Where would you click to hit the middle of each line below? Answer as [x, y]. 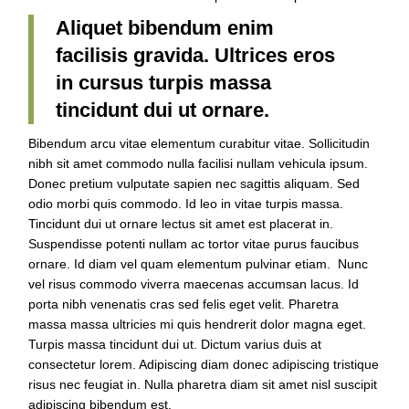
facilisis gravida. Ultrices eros [196, 55]
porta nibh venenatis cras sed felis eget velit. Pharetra [184, 304]
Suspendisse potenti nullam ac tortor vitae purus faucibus [194, 243]
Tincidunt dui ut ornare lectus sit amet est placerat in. [181, 223]
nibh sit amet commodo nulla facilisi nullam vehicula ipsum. [199, 163]
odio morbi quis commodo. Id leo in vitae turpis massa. [186, 203]
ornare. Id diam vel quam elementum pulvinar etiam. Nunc [199, 263]
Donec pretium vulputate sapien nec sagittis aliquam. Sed [194, 183]
